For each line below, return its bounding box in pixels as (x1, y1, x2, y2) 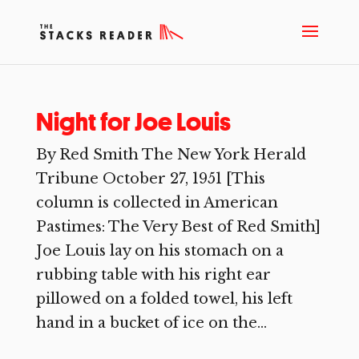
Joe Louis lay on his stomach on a (35, 242, 284, 260)
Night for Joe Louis (35, 106, 231, 138)
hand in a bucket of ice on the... (35, 314, 267, 332)
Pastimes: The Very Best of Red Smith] (35, 218, 321, 236)
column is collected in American (35, 194, 278, 212)
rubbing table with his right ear (35, 266, 271, 284)
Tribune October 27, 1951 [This (35, 170, 265, 188)
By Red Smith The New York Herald (35, 146, 306, 163)
